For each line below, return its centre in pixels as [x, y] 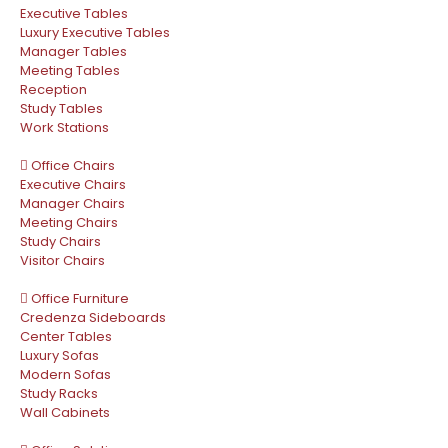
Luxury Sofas [59, 356]
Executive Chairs [73, 185]
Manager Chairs [72, 204]
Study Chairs [60, 242]
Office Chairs [73, 166]
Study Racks [59, 394]
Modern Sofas [65, 375]
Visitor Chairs [62, 261]
